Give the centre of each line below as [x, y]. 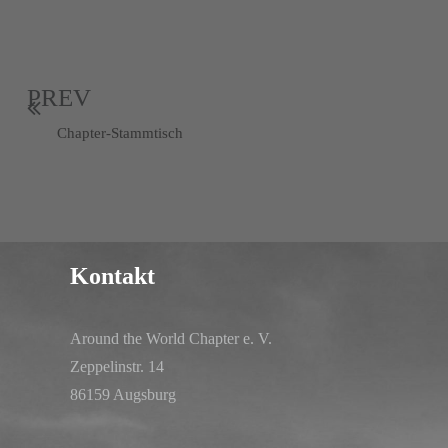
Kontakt [112, 276]
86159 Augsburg [123, 394]
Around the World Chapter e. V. [171, 338]
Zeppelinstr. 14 [117, 366]
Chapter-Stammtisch [120, 133]
